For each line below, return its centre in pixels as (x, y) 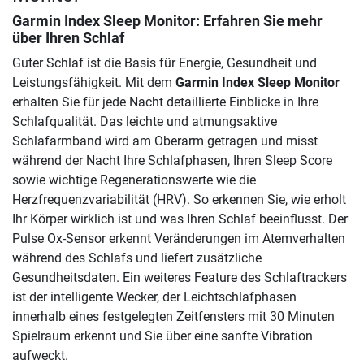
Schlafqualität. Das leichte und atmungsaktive (145, 121)
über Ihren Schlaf (68, 38)
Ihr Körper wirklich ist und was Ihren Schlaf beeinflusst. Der (180, 219)
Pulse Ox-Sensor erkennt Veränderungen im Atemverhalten (179, 238)
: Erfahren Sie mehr (259, 21)
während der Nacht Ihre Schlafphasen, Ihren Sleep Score (172, 160)
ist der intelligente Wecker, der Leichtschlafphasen (154, 297)
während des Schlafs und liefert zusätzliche (137, 258)
